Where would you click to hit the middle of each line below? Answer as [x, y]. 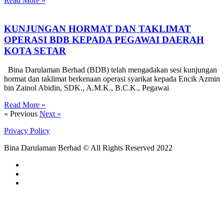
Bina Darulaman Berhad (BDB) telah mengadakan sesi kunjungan [110, 70]
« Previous [21, 114]
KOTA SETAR [35, 50]
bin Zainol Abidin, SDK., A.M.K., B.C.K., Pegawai [86, 88]
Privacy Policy [27, 131]
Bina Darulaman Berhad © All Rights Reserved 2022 [88, 148]
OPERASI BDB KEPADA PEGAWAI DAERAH [104, 39]
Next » [50, 114]
